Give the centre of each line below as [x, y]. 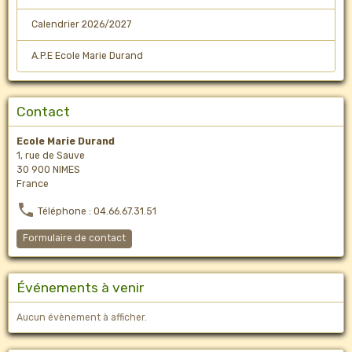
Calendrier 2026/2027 [81, 25]
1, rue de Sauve [51, 155]
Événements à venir [80, 287]
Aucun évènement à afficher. [82, 317]
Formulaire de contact [74, 238]
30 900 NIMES [48, 169]
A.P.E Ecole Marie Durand [87, 56]
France [33, 183]
